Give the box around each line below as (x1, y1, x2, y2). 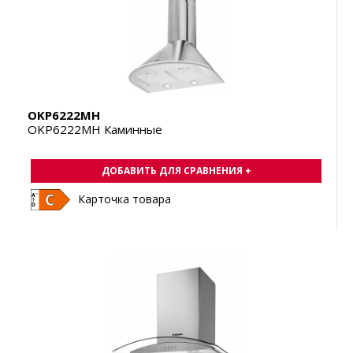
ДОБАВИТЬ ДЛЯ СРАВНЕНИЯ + (101, 163, 251, 177)
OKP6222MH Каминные (28, 121, 162, 137)
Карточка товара (78, 191, 171, 206)
